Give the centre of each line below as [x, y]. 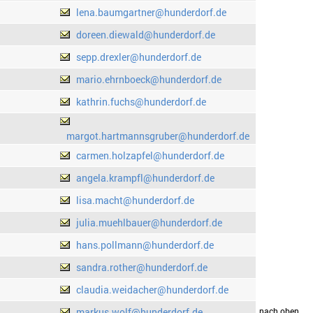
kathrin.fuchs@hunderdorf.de [141, 102]
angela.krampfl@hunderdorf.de [145, 178]
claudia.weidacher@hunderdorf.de [152, 290]
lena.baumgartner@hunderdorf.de [151, 13]
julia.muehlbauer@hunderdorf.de [149, 223]
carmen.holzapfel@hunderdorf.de [150, 156]
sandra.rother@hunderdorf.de [141, 268]
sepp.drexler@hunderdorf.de [138, 57]
